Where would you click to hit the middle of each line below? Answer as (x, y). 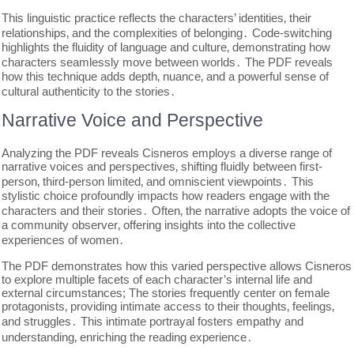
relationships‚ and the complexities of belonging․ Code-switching (167, 33)
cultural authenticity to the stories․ (89, 91)
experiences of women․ (64, 240)
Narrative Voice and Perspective (133, 120)
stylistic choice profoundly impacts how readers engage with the (166, 196)
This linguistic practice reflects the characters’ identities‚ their (157, 18)
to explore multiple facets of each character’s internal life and (157, 279)
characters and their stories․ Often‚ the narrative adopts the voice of (176, 211)
